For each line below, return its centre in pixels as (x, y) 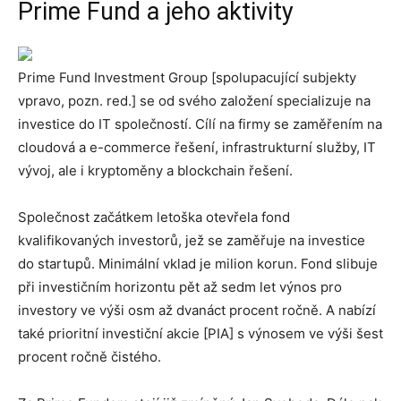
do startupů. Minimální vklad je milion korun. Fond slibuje (198, 264)
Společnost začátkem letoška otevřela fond (154, 217)
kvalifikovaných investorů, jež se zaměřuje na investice (192, 240)
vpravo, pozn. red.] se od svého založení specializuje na (194, 101)
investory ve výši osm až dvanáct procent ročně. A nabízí (197, 310)
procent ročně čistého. (90, 357)
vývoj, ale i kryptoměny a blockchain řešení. (155, 171)
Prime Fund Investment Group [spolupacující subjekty (187, 77)
